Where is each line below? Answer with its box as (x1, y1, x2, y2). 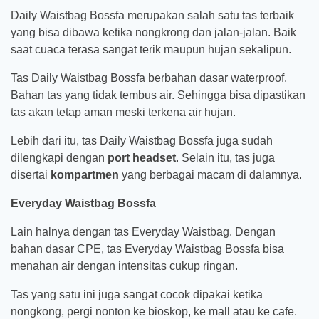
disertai (11, 168, 51, 181)
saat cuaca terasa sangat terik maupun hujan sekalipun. (11, 43, 291, 56)
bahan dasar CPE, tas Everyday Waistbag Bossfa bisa (11, 242, 284, 255)
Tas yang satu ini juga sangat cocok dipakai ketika (11, 288, 263, 300)
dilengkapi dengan (11, 151, 108, 164)
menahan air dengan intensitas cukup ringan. (11, 259, 238, 272)
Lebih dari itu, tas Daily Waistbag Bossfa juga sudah (11, 134, 273, 147)
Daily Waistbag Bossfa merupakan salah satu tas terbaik (11, 9, 294, 21)
